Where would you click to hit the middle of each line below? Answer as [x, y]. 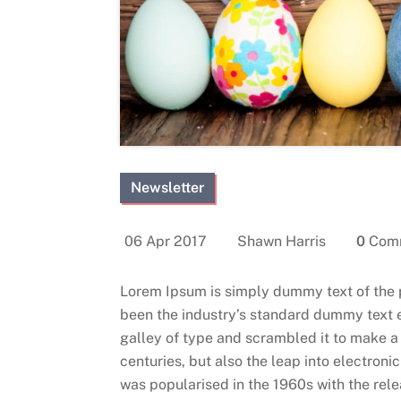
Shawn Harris [282, 242]
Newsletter [168, 188]
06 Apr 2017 [166, 242]
